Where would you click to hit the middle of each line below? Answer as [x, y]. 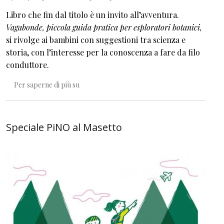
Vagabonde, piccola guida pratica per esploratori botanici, [104, 27]
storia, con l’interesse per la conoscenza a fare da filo [103, 52]
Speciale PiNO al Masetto [64, 127]
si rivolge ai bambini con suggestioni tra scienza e [96, 39]
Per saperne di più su [47, 85]
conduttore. [27, 64]
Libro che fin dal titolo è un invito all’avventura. [92, 14]
